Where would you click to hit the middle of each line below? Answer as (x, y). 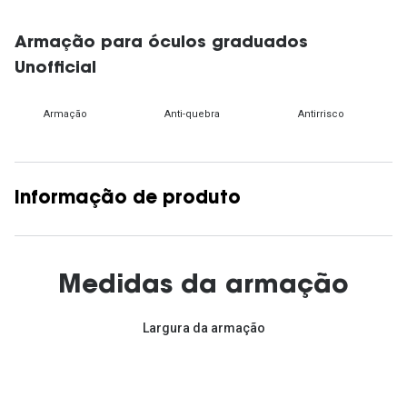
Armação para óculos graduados (161, 43)
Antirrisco (321, 114)
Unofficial (55, 69)
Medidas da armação (203, 286)
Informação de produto (128, 199)
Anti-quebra (193, 114)
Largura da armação (203, 328)
